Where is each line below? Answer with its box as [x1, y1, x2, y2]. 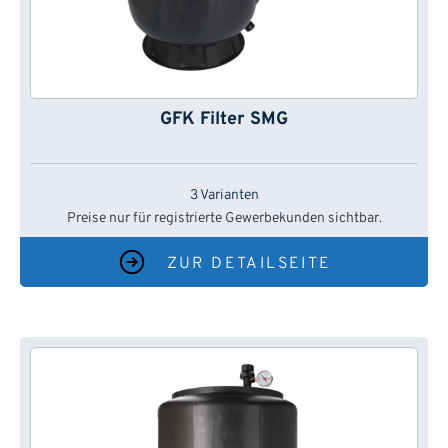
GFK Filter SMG [160, 108, 288, 132]
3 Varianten [189, 187, 259, 205]
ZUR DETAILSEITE [166, 254, 332, 275]
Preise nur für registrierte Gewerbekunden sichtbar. [66, 210, 382, 228]
